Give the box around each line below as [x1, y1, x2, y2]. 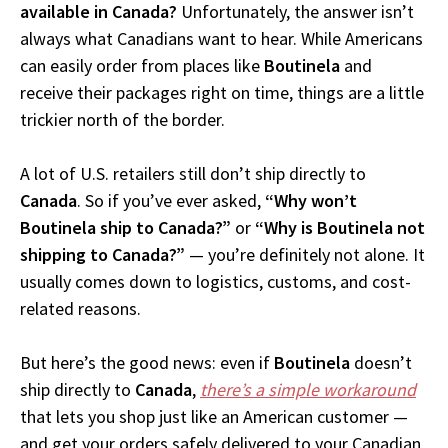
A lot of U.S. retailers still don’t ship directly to [20, 162, 366, 186]
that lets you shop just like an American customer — [20, 405, 408, 429]
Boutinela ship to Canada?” [20, 216, 231, 240]
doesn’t [350, 351, 412, 375]
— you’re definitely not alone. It [185, 243, 425, 267]
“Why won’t [265, 189, 357, 213]
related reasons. [20, 297, 141, 321]
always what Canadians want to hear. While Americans [20, 27, 423, 51]
